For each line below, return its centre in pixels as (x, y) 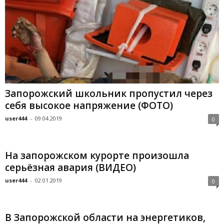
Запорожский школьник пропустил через (109, 94)
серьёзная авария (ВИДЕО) (70, 168)
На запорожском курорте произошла (97, 156)
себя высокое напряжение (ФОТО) (89, 106)
